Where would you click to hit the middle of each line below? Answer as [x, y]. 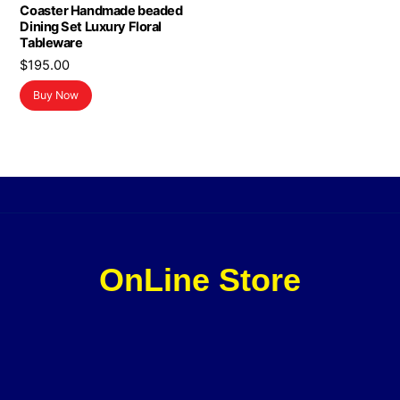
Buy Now [56, 96]
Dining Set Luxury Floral [91, 27]
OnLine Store [200, 280]
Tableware [51, 43]
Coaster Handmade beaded [101, 11]
